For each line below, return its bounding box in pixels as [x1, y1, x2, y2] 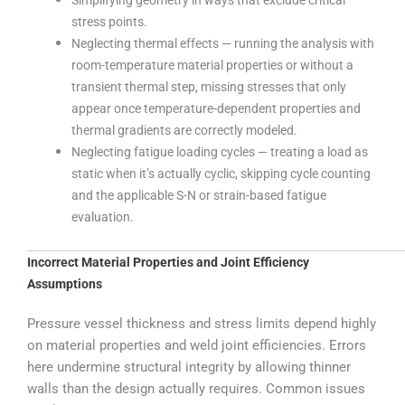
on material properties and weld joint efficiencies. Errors [27, 336, 366, 353]
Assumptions [27, 276, 102, 291]
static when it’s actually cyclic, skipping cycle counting [71, 165, 372, 181]
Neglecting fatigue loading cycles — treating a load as [71, 144, 369, 159]
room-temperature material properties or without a [71, 57, 354, 72]
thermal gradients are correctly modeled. [71, 122, 298, 137]
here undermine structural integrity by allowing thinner [27, 358, 351, 375]
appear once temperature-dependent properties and [71, 100, 362, 116]
